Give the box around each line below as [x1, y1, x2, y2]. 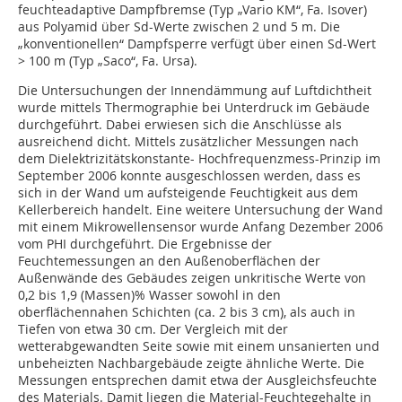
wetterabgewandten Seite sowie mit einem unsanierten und [18, 337, 380, 355]
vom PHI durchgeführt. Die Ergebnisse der [18, 235, 272, 253]
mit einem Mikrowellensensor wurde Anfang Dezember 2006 [18, 218, 383, 236]
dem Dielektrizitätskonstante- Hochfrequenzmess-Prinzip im [18, 150, 380, 168]
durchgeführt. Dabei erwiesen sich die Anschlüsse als [18, 116, 342, 134]
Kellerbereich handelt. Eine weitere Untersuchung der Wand [18, 201, 383, 219]
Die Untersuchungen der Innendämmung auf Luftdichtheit [18, 82, 371, 100]
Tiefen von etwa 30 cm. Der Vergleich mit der [18, 320, 288, 338]
